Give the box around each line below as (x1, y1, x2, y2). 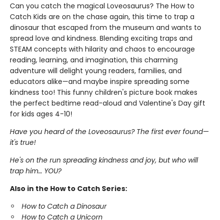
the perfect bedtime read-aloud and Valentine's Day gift (10, 98, 205, 108)
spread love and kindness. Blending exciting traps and (10, 33, 192, 43)
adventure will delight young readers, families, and (10, 66, 182, 76)
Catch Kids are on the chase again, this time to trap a (10, 12, 194, 22)
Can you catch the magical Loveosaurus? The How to (10, 1, 194, 11)
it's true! (10, 137, 36, 147)
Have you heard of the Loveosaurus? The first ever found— (10, 127, 209, 137)
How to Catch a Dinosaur (22, 201, 107, 211)
